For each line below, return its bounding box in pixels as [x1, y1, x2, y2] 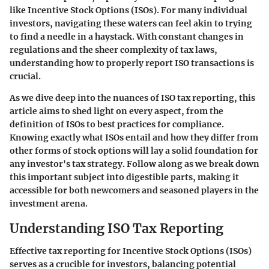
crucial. [10, 70, 41, 82]
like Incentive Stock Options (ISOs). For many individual [10, 4, 247, 16]
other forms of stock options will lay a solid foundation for [10, 145, 258, 156]
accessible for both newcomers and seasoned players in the [10, 184, 259, 196]
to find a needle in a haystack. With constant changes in [10, 31, 244, 42]
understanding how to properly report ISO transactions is [10, 57, 254, 68]
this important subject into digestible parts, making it [10, 171, 239, 183]
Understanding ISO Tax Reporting [10, 220, 223, 237]
